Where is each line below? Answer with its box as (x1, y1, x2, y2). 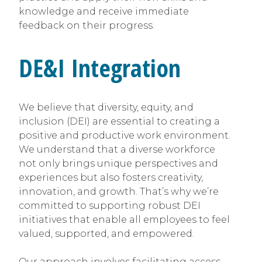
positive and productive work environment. (19, 130, 230, 142)
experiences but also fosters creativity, (19, 172, 203, 184)
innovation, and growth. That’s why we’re (19, 186, 219, 198)
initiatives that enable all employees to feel (19, 214, 230, 226)
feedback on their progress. (19, 19, 154, 31)
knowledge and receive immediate (19, 5, 189, 17)
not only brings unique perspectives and (19, 158, 218, 170)
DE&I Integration (19, 50, 181, 84)
